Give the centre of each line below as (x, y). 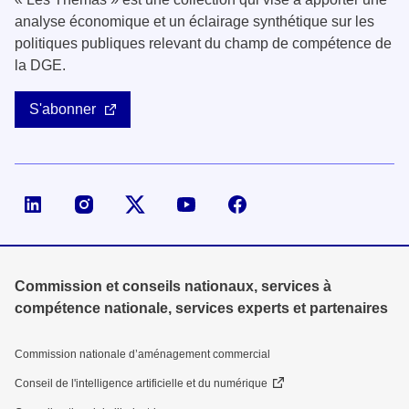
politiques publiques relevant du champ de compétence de (203, 43)
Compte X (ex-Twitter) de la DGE (259, 204)
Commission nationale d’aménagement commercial (142, 354)
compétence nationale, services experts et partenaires (201, 308)
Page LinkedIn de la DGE (134, 204)
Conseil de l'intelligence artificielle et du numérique (141, 383)
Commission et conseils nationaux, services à (173, 286)
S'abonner (63, 109)
